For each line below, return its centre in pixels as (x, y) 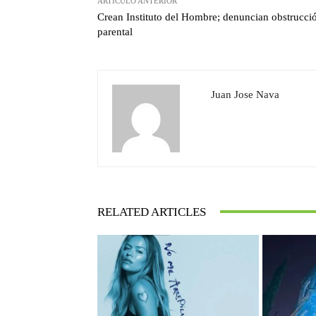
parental (115, 31)
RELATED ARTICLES (152, 212)
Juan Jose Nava (245, 94)
